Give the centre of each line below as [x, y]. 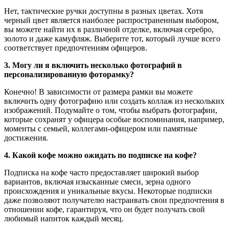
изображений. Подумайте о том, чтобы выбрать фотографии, [111, 110]
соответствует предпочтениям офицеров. [76, 48]
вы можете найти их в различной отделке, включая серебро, [109, 29]
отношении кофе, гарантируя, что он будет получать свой [105, 209]
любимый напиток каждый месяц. [64, 219]
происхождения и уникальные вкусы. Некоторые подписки [108, 191]
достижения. [26, 138]
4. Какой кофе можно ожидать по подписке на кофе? [100, 155]
